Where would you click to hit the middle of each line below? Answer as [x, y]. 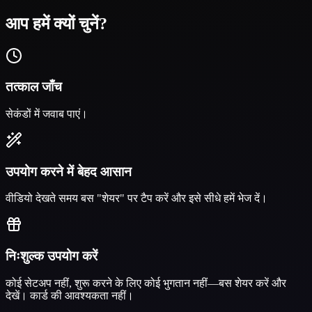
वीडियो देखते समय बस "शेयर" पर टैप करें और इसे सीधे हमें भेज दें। [136, 198]
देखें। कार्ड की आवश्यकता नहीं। [70, 295]
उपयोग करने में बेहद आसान [69, 171]
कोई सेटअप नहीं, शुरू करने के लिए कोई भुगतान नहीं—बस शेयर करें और [146, 283]
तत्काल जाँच [34, 87]
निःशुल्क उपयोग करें [52, 256]
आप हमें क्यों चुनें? [56, 23]
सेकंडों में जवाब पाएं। [47, 114]
